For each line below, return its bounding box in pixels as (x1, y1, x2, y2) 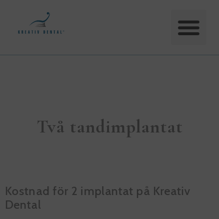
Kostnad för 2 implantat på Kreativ (5, 184, 191, 198)
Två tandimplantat (36, 115, 183, 138)
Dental (5, 197, 42, 212)
